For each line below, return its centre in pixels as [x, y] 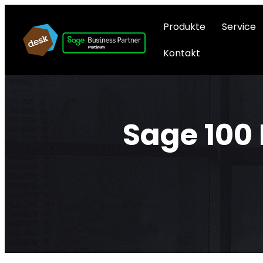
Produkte [185, 27]
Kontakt [182, 53]
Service [239, 27]
